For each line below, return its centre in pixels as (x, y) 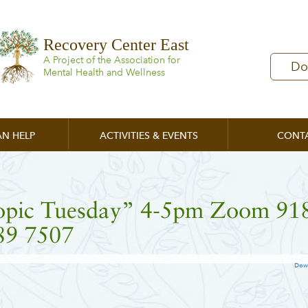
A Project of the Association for (111, 60)
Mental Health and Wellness (104, 73)
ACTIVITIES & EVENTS (148, 136)
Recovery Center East (116, 45)
